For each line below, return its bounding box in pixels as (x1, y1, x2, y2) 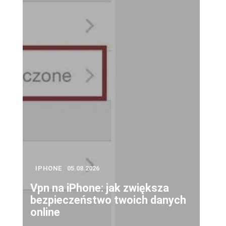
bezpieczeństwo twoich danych (30, 193, 186, 206)
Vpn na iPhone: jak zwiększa (30, 181, 169, 194)
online (30, 205, 60, 218)
